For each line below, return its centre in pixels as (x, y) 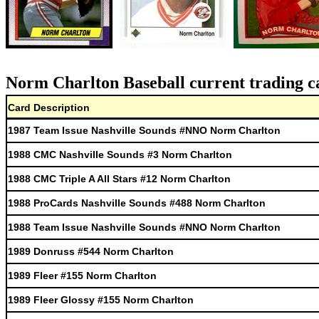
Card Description (49, 108)
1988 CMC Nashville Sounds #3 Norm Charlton (120, 155)
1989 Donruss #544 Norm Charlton (91, 251)
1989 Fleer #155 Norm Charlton (82, 276)
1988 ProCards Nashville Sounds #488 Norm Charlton (137, 203)
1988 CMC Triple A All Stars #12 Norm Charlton (119, 179)
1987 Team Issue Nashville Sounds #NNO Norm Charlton (144, 130)
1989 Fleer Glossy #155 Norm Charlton (101, 300)
